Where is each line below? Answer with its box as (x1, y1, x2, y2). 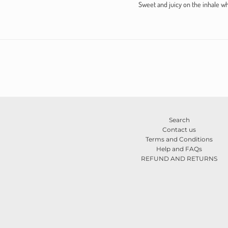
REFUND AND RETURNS (141, 154, 217, 162)
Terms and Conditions (146, 135, 213, 143)
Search (168, 116, 190, 124)
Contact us (162, 125, 196, 133)
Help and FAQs (156, 145, 202, 153)
